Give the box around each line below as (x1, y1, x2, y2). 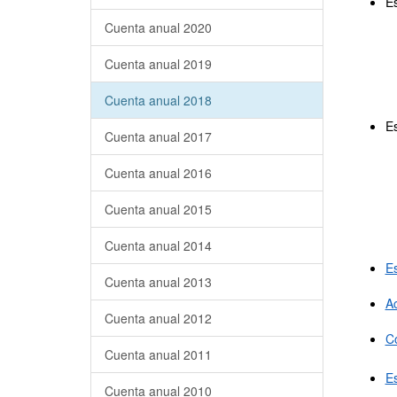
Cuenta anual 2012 (105, 309, 212, 327)
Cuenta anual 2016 (105, 164, 212, 182)
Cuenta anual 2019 (105, 55, 212, 73)
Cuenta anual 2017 (105, 128, 212, 145)
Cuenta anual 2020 (105, 19, 212, 36)
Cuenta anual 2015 (105, 200, 212, 218)
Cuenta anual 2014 (105, 237, 212, 254)
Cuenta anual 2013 (105, 273, 212, 291)
